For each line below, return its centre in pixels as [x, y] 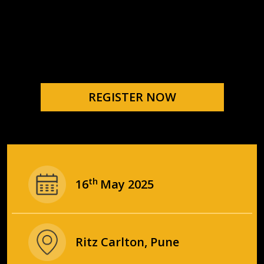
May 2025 [127, 184]
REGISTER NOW [132, 97]
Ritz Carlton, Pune [127, 242]
